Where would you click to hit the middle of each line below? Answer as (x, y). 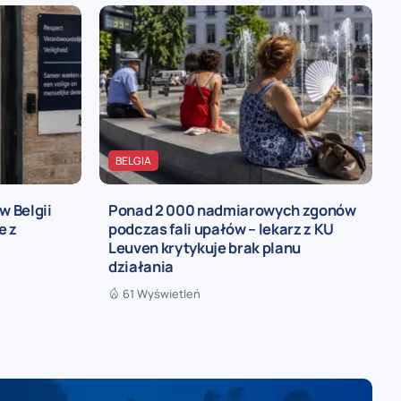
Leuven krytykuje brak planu (205, 247)
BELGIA (133, 160)
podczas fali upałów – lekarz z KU (222, 228)
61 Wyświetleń (162, 293)
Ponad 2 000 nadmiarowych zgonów (232, 209)
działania (141, 266)
